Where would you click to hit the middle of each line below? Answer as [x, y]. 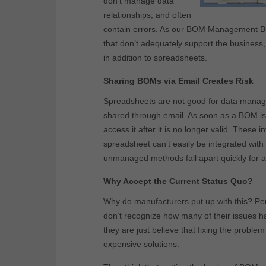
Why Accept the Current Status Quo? [178, 181]
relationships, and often [147, 15]
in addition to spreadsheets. [155, 58]
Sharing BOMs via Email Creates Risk [178, 81]
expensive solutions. [141, 244]
